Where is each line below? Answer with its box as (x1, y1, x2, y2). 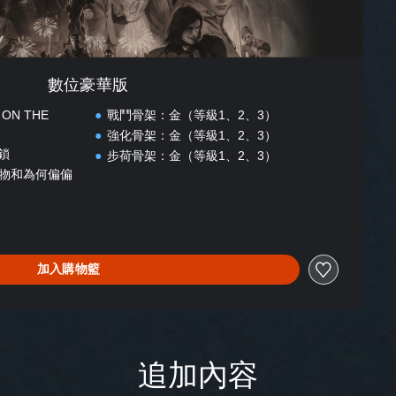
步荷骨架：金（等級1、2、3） (106, 148, 277, 163)
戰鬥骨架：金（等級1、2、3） (106, 107, 277, 122)
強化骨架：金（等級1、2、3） (106, 127, 277, 142)
